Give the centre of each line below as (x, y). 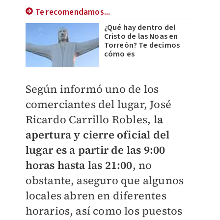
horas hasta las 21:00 (79, 165)
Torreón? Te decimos (142, 45)
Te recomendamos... (73, 12)
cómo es (119, 54)
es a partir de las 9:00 (110, 150)
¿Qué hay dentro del (140, 27)
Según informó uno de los (92, 89)
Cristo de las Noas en (141, 36)
